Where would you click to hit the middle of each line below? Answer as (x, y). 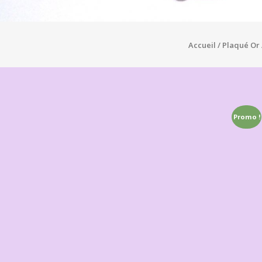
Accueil (202, 45)
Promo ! (247, 117)
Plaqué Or (241, 45)
